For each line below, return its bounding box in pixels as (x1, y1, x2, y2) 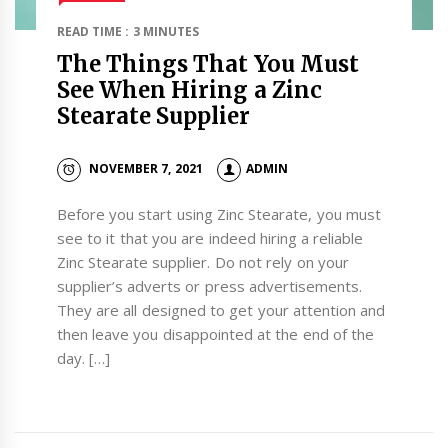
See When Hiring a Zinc (56, 76, 322, 104)
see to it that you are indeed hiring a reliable (56, 227, 364, 248)
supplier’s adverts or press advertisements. (56, 275, 362, 296)
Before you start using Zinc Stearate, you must (56, 203, 381, 224)
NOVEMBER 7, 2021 (89, 160, 203, 178)
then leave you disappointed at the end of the (56, 323, 375, 344)
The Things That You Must (56, 50, 359, 78)
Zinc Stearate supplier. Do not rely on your (56, 251, 349, 272)
